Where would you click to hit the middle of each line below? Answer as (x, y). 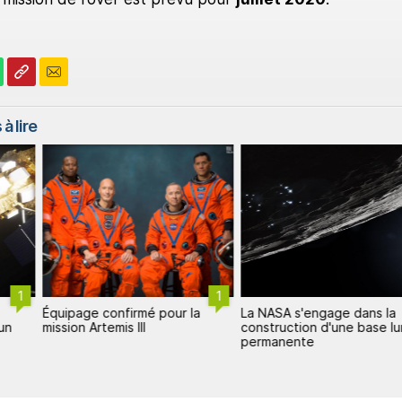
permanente (278, 341)
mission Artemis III (94, 327)
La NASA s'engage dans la (319, 312)
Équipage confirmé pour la (122, 312)
